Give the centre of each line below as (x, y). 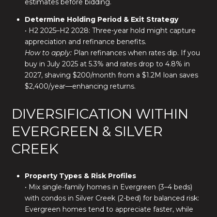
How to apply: (48, 53)
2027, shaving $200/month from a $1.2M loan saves (111, 75)
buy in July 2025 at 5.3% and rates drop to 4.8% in (107, 64)
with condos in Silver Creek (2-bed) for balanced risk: (112, 198)
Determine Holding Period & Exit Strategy (101, 20)
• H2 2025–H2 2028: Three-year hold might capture (110, 31)
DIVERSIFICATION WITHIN (100, 114)
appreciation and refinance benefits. (85, 42)
